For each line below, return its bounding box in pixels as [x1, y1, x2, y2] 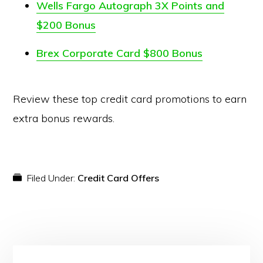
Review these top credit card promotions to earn [13, 92, 247, 106]
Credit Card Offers [77, 172, 160, 184]
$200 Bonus [36, 18, 96, 32]
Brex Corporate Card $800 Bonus [36, 46, 203, 60]
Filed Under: [26, 172, 78, 184]
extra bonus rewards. [13, 112, 115, 125]
